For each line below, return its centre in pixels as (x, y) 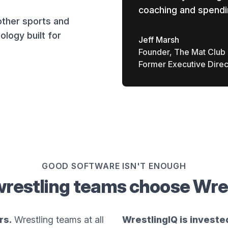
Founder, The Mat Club (182, 52)
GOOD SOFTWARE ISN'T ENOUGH (114, 166)
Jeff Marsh (159, 40)
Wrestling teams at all (58, 220)
